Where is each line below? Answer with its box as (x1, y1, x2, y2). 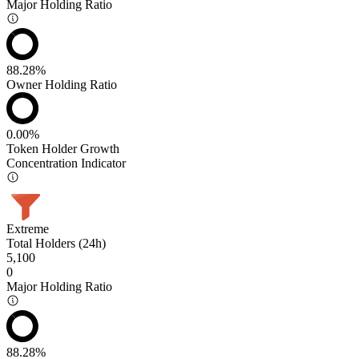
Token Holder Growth (6, 141, 119, 155)
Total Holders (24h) (6, 236, 106, 250)
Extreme (6, 221, 49, 236)
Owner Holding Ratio (6, 77, 117, 91)
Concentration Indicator (6, 155, 126, 170)
